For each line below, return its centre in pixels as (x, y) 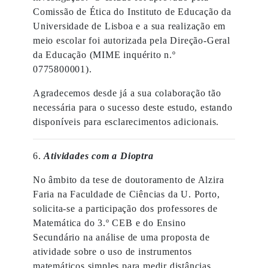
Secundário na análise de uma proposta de (121, 237)
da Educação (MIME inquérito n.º (104, 55)
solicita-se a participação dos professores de (125, 208)
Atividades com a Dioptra (99, 156)
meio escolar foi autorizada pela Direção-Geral (132, 40)
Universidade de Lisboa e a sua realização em (130, 26)
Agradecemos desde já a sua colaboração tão (127, 93)
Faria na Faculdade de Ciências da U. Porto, (127, 194)
